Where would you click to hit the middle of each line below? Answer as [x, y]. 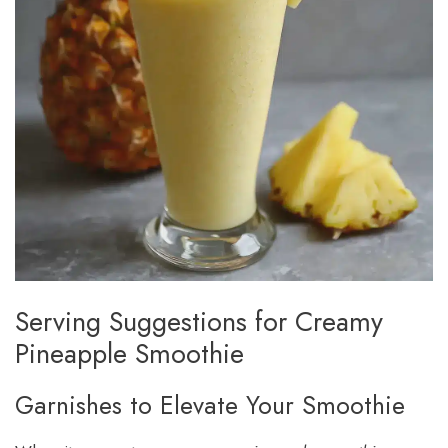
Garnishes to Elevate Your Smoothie [210, 405]
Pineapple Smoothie [129, 354]
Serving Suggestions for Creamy [199, 322]
